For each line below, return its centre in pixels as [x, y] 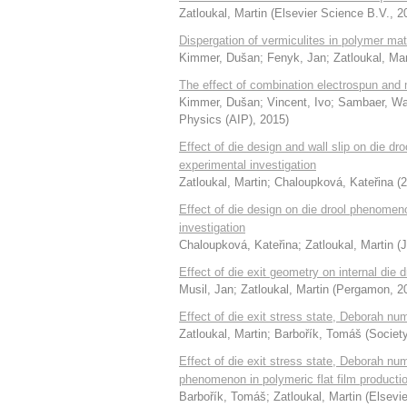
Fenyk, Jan [297, 58]
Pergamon [363, 289]
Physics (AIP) [216, 119]
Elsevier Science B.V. [332, 13]
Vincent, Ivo [299, 102]
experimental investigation [248, 165]
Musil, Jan [206, 289]
